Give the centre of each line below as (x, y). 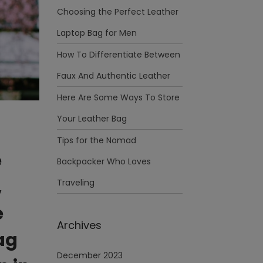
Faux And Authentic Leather (114, 76)
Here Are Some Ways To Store (118, 97)
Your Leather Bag (92, 119)
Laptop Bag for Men (97, 33)
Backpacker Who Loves (104, 161)
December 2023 (90, 255)
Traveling (76, 183)
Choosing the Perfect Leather (118, 12)
